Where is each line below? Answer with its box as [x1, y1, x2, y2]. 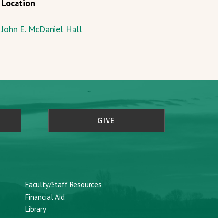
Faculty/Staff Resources [25, 180, 102, 189]
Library [25, 204, 46, 214]
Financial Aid [25, 192, 65, 201]
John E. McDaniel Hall [1, 23, 82, 35]
